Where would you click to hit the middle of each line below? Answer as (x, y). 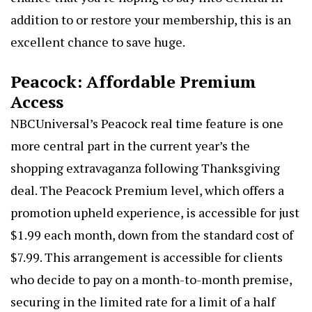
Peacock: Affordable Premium (133, 81)
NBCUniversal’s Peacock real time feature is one (147, 123)
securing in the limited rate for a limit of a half (143, 301)
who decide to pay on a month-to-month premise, (151, 279)
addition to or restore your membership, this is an (151, 19)
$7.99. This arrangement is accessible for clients (147, 257)
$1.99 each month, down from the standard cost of (152, 234)
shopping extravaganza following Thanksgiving (145, 167)
